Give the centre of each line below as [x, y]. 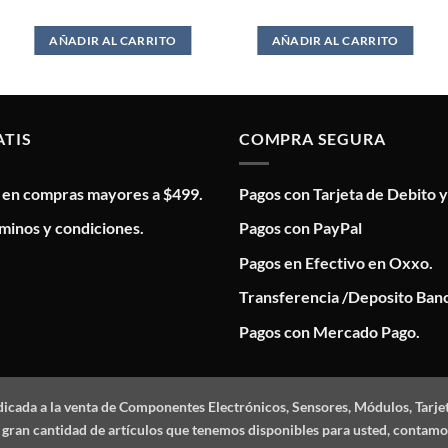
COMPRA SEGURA [312, 138]
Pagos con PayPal [300, 228]
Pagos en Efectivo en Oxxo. [336, 262]
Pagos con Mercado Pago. [329, 331]
